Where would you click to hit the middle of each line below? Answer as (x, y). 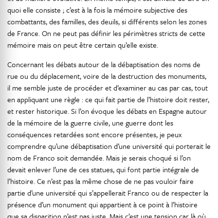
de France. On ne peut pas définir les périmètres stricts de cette (106, 33)
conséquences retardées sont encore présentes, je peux (94, 134)
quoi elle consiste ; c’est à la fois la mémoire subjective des (97, 10)
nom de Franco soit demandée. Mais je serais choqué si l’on (99, 158)
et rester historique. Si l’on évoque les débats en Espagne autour (107, 111)
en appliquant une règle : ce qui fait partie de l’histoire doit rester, (108, 99)
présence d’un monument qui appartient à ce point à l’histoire (102, 204)
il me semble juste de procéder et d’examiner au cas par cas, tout (108, 88)
